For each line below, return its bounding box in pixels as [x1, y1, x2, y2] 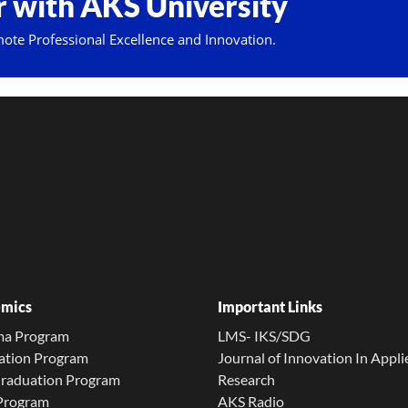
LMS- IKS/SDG [218, 327, 311, 344]
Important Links [218, 298, 322, 315]
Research [218, 371, 275, 388]
